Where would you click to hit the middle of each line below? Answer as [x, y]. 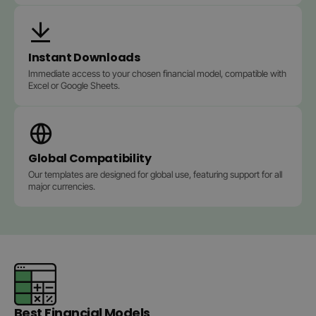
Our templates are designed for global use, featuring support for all [155, 174]
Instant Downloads [84, 57]
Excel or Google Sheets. [74, 85]
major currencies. [62, 186]
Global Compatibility [90, 158]
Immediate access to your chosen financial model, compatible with [157, 73]
